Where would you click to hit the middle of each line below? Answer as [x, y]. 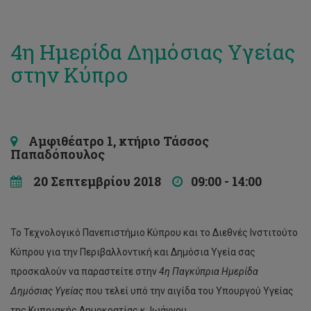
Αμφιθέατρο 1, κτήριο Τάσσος [113, 141]
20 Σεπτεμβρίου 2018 [97, 181]
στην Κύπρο [69, 75]
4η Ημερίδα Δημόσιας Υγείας [153, 52]
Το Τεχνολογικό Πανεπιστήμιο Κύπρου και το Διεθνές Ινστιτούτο [154, 233]
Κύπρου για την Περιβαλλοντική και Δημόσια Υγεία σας [133, 252]
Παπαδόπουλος [58, 154]
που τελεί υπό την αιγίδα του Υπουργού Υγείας [188, 291]
